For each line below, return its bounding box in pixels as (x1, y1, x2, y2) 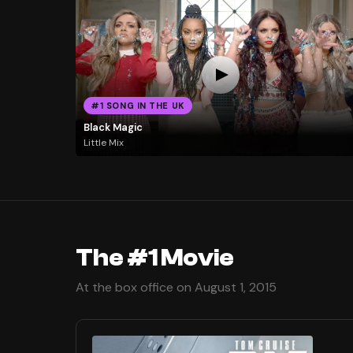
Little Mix (83, 136, 124, 150)
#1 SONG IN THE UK (91, 100, 185, 112)
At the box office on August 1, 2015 (76, 279, 277, 296)
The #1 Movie (76, 244, 234, 273)
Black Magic (83, 120, 143, 134)
